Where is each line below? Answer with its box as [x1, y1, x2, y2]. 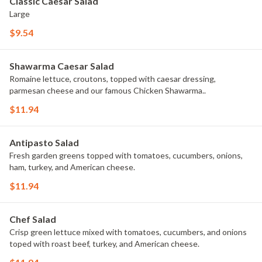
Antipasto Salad [9, 137, 79, 148]
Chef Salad [9, 213, 56, 225]
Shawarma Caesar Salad [9, 60, 114, 71]
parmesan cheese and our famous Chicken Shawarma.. [9, 85, 206, 95]
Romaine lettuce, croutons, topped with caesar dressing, [9, 74, 216, 84]
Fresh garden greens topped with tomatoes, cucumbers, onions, [9, 150, 243, 160]
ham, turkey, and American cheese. [9, 162, 135, 172]
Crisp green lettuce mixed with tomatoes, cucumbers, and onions [9, 227, 247, 237]
